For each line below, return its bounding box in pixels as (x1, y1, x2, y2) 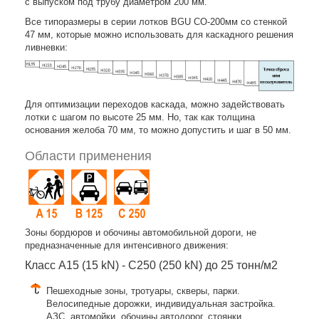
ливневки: (25, 42, 68, 53)
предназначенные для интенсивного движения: (25, 239, 229, 251)
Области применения (25, 148, 152, 163)
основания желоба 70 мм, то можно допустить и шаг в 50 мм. (25, 124, 291, 135)
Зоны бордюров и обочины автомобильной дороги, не (25, 226, 256, 238)
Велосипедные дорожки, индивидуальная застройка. (46, 298, 276, 309)
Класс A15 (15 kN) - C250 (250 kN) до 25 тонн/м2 (25, 258, 278, 271)
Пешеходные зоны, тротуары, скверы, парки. (46, 285, 240, 296)
